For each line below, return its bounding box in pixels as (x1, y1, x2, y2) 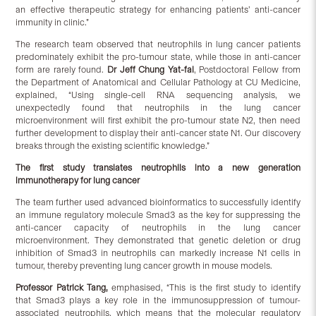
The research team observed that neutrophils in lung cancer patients (16, 39, 300, 50)
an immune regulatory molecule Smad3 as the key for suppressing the (16, 209, 300, 221)
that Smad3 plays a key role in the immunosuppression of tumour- (16, 295, 300, 306)
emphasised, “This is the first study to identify (107, 282, 300, 293)
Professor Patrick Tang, (16, 282, 108, 293)
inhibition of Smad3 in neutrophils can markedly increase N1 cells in (16, 248, 300, 259)
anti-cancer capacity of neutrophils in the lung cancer (16, 222, 300, 233)
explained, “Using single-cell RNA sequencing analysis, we (16, 90, 300, 101)
